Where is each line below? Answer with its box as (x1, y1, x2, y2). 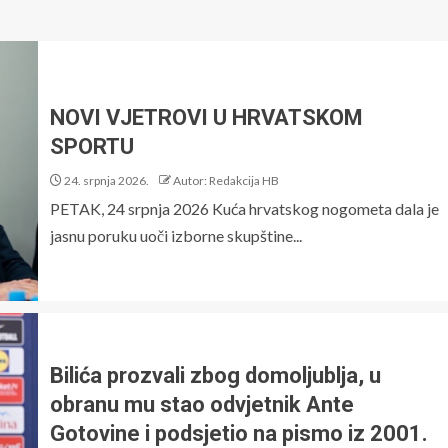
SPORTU (50, 134, 134, 159)
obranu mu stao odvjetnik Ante (50, 391, 354, 417)
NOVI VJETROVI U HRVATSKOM (50, 105, 363, 130)
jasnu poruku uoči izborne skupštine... (50, 226, 302, 245)
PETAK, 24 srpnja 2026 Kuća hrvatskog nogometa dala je (50, 199, 439, 218)
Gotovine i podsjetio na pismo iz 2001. (50, 420, 428, 446)
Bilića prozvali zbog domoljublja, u (50, 362, 381, 388)
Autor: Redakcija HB (173, 173, 279, 188)
